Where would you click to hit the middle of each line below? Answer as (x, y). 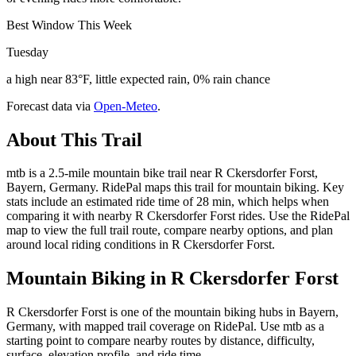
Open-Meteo (126, 106)
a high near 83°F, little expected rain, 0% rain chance (138, 79)
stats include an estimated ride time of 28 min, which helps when (168, 202)
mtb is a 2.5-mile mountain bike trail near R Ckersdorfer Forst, (162, 173)
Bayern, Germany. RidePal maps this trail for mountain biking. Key (175, 188)
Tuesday (27, 52)
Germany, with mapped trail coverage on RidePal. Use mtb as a (165, 327)
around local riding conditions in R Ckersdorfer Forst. (141, 245)
